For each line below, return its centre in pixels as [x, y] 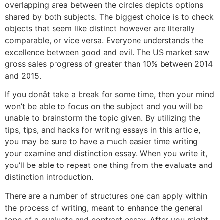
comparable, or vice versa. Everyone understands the [104, 40]
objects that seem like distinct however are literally [100, 28]
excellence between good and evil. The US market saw [107, 52]
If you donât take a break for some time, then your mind [110, 95]
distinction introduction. [49, 177]
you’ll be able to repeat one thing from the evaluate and [109, 165]
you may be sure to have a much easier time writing [101, 142]
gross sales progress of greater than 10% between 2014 [109, 64]
